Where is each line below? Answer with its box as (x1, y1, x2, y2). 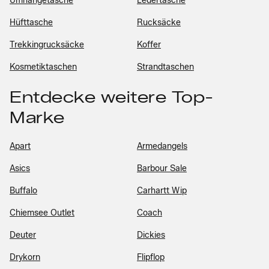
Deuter (10, 230, 36, 240)
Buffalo (10, 186, 37, 196)
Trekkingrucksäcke (10, 40, 84, 50)
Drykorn (10, 252, 40, 262)
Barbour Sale (137, 163, 187, 174)
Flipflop (137, 252, 165, 262)
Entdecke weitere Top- (10, 88, 214, 107)
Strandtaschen (137, 62, 194, 72)
